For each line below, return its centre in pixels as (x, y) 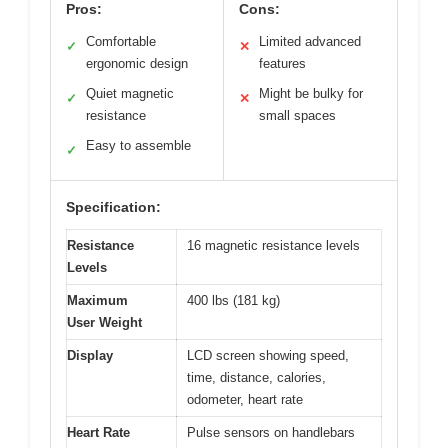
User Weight (104, 322)
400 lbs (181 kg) (233, 300)
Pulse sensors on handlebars (271, 432)
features (282, 63)
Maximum (97, 300)
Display (90, 355)
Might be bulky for (311, 93)
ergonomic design (137, 63)
